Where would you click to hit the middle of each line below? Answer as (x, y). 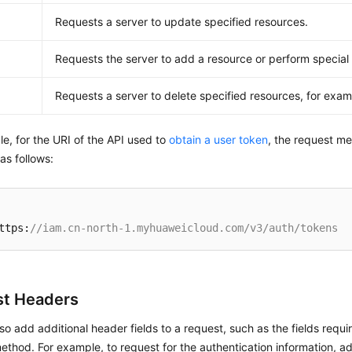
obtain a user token (219, 139)
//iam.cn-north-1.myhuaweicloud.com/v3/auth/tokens (184, 228)
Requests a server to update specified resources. (182, 22)
